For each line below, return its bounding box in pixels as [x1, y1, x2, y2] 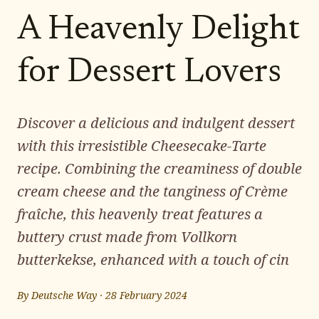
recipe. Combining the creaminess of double [17, 159, 302, 178]
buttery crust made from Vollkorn [17, 227, 237, 246]
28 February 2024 [105, 288, 187, 302]
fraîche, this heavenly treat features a [17, 204, 263, 224]
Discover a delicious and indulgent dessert [17, 113, 295, 132]
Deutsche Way [31, 288, 97, 302]
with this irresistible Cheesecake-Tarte [17, 136, 266, 155]
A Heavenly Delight [17, 14, 300, 48]
